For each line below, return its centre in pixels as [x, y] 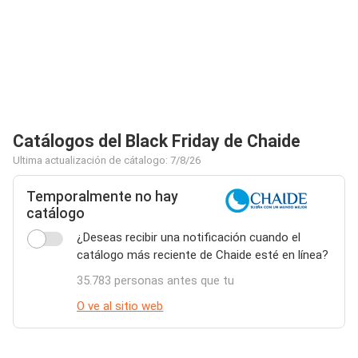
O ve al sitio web [120, 306]
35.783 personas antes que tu [156, 280]
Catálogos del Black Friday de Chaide [157, 141]
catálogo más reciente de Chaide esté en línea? [203, 255]
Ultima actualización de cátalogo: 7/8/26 [107, 160]
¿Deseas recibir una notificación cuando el [189, 237]
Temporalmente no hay [102, 197]
